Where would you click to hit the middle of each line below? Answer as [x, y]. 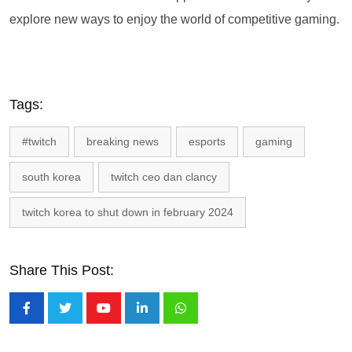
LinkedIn [165, 318]
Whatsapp [208, 318]
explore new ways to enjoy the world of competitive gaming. [174, 19]
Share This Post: [62, 270]
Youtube [126, 318]
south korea [51, 176]
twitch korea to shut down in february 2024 [128, 212]
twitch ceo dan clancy [164, 176]
